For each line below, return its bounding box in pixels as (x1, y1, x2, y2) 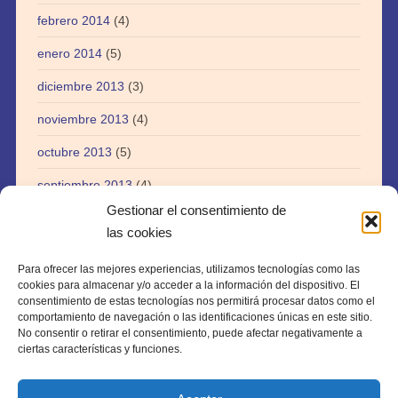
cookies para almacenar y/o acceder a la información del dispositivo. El (18, 279, 360, 291)
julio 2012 (36, 342, 92, 357)
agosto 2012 (36, 309, 107, 324)
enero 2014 (36, 46, 102, 61)
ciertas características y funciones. (18, 343, 182, 355)
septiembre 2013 (36, 178, 132, 193)
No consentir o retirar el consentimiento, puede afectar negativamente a (18, 327, 362, 339)
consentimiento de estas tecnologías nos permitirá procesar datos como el (18, 295, 375, 307)
